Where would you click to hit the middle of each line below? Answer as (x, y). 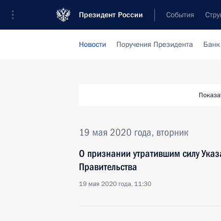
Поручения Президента (155, 44)
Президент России (111, 15)
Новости (92, 44)
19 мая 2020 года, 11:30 (115, 184)
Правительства (108, 167)
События (180, 15)
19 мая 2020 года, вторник (134, 132)
